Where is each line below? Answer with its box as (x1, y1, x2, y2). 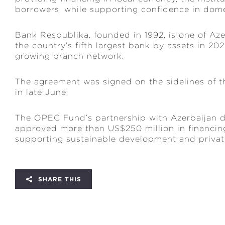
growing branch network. (15, 51, 124, 61)
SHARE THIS (36, 175, 81, 183)
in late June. (15, 87, 68, 97)
